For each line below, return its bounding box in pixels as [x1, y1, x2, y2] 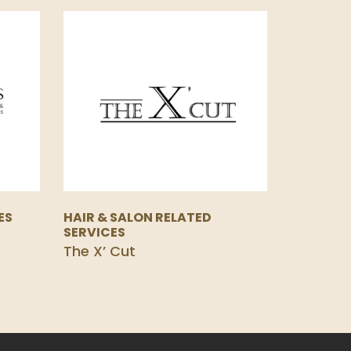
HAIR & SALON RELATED [63, 208, 212, 226]
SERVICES [63, 223, 125, 241]
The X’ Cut [63, 241, 136, 261]
